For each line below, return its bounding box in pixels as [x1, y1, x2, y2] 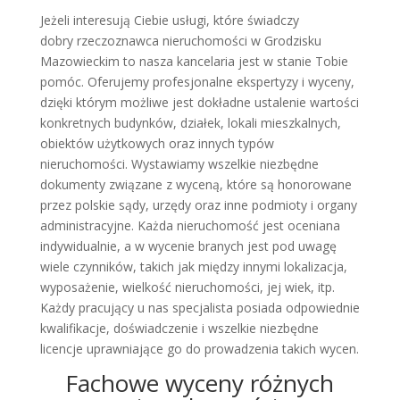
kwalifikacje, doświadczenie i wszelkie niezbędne [39, 319, 319, 337]
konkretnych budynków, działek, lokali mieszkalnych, [39, 113, 341, 131]
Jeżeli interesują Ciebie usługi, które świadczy [39, 11, 299, 29]
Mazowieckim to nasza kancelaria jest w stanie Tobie [39, 52, 348, 70]
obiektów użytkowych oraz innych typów [39, 134, 274, 152]
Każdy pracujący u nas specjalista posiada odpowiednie [39, 298, 360, 316]
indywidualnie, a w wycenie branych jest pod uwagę [39, 237, 337, 254]
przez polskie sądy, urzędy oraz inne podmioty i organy [39, 196, 357, 213]
